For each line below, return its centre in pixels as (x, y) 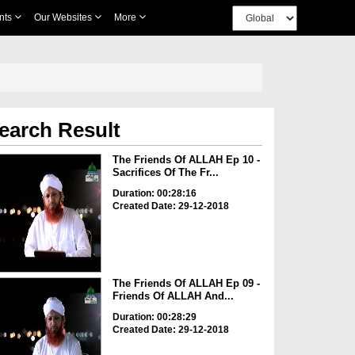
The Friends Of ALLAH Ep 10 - (186, 160)
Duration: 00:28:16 (154, 193)
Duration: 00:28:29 (154, 317)
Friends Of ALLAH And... (173, 296)
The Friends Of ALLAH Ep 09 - (186, 284)
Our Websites (64, 17)
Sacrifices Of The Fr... (165, 172)
